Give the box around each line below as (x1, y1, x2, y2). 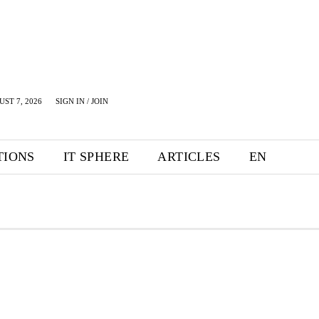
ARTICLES (157, 150, 221, 164)
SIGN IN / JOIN (56, 97, 108, 105)
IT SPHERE (63, 150, 130, 164)
